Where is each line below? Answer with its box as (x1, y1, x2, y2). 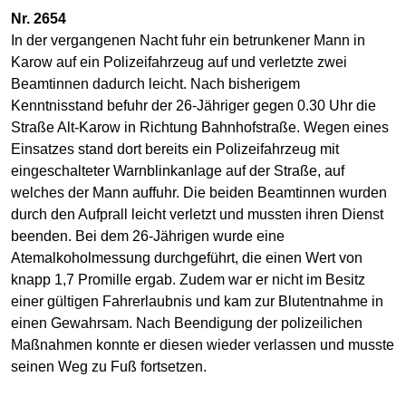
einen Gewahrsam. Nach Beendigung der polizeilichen (11, 314, 362, 331)
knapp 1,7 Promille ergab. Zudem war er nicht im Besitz (11, 271, 365, 287)
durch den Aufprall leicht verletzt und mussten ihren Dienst (11, 206, 383, 222)
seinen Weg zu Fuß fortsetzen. (11, 358, 207, 374)
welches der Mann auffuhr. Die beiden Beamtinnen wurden (11, 184, 387, 200)
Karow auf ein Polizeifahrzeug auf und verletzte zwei (11, 53, 347, 70)
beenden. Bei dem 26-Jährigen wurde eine (11, 227, 285, 244)
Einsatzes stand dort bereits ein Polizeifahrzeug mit (11, 140, 339, 157)
